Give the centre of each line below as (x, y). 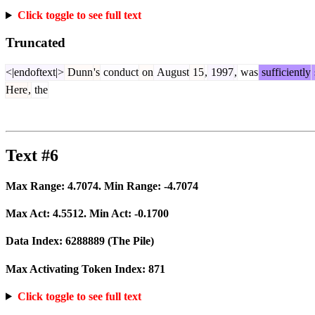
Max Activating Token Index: (77, 269)
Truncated (36, 42)
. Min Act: (109, 214)
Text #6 (32, 155)
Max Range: (37, 186)
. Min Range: (131, 186)
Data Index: (36, 241)
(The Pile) (129, 241)
